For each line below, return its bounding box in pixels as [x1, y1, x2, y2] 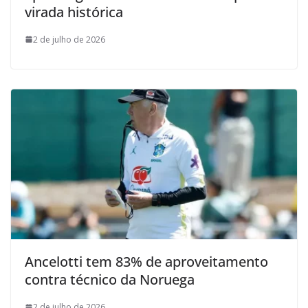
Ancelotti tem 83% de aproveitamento [25, 252, 268, 272]
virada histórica [25, 2, 123, 21]
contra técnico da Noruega [25, 270, 195, 289]
